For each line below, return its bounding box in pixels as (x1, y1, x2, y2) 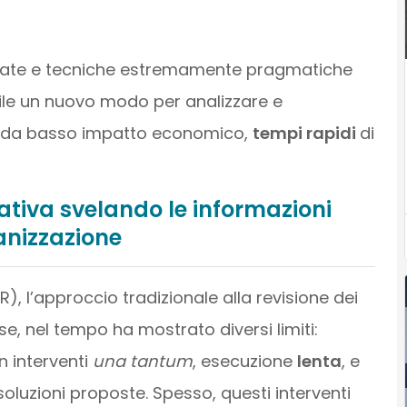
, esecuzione (192, 349, 297, 372)
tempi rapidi (252, 121, 360, 144)
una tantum (92, 349, 193, 372)
